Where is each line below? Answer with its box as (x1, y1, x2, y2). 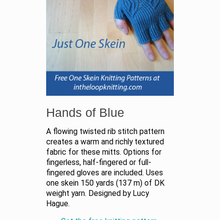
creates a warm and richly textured (46, 137, 164, 146)
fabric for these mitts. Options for (46, 147, 162, 157)
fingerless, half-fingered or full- (46, 158, 151, 167)
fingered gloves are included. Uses (46, 168, 163, 177)
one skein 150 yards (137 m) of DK (46, 178, 165, 188)
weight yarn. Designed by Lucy (46, 189, 149, 198)
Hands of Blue (46, 105, 124, 119)
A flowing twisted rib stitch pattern (46, 127, 165, 136)
